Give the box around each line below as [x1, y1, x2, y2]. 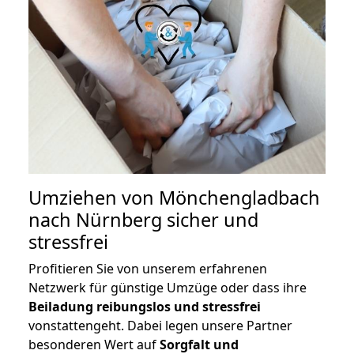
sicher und [162, 207, 258, 233]
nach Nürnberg [28, 207, 162, 233]
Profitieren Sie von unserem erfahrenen [28, 260, 267, 278]
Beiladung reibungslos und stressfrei [28, 298, 261, 316]
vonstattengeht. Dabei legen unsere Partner [28, 317, 292, 335]
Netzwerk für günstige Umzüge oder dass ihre [28, 279, 307, 297]
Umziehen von [28, 185, 159, 211]
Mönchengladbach [159, 185, 320, 211]
